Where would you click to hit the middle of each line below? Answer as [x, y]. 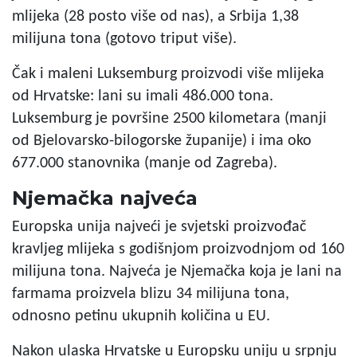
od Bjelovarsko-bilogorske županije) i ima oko [162, 141]
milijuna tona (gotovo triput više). [124, 39]
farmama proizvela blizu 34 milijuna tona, [151, 294]
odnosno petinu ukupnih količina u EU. [141, 316]
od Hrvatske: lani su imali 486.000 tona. [143, 96]
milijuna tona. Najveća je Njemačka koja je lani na [177, 271]
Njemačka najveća [105, 198]
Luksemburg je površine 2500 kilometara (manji [169, 118]
